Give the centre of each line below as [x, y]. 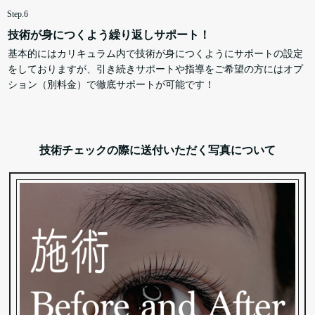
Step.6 [18, 14]
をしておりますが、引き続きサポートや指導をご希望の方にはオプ [155, 69]
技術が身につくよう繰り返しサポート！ [109, 34]
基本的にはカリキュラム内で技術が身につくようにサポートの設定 [155, 53]
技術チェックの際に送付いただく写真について [157, 150]
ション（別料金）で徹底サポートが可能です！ [111, 84]
